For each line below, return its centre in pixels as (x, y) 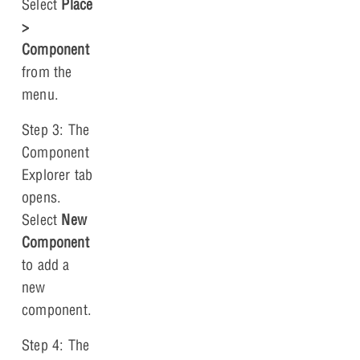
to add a (46, 265)
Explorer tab (57, 175)
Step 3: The (56, 130)
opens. (42, 198)
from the (47, 72)
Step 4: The (56, 346)
